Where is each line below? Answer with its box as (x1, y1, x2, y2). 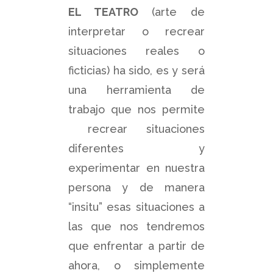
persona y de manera (68, 180, 205, 194)
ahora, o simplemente (68, 258, 205, 272)
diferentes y (68, 141, 205, 155)
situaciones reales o (68, 44, 205, 57)
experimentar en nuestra (68, 161, 205, 174)
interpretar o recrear (68, 24, 205, 38)
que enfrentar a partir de (68, 239, 205, 252)
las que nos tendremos (68, 219, 205, 233)
